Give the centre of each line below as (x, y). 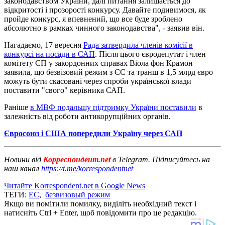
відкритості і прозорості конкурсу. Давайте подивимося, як (105, 10)
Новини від (23, 159)
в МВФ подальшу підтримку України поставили (113, 107)
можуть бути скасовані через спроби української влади (98, 81)
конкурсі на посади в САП (49, 54)
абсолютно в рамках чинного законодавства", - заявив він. (104, 28)
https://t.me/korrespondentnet (87, 168)
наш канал (23, 168)
